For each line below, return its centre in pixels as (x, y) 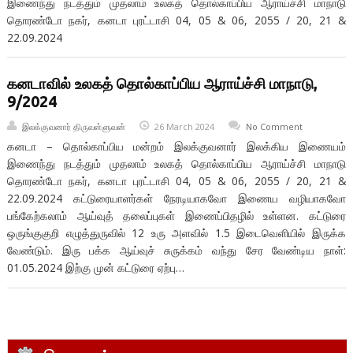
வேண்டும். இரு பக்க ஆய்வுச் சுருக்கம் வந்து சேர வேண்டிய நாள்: (176, 251)
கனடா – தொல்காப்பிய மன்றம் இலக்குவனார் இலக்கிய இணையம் (176, 147)
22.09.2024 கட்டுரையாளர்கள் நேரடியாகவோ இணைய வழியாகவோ (176, 199)
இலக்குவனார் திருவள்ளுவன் (73, 126)
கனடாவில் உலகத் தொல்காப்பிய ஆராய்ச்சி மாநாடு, (162, 84)
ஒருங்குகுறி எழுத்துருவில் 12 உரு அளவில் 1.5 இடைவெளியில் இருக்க (176, 233)
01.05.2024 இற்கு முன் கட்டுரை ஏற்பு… (95, 268)
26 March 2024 (184, 126)
